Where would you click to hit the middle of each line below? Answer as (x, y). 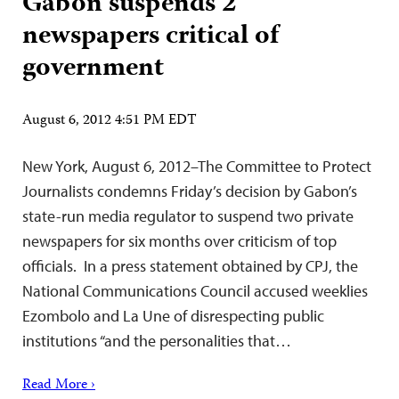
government (93, 69)
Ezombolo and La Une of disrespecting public (173, 316)
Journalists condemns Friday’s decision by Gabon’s (190, 191)
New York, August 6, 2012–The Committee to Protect (197, 167)
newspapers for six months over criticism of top (179, 241)
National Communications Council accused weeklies (195, 291)
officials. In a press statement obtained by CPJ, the (190, 266)
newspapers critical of (151, 37)
